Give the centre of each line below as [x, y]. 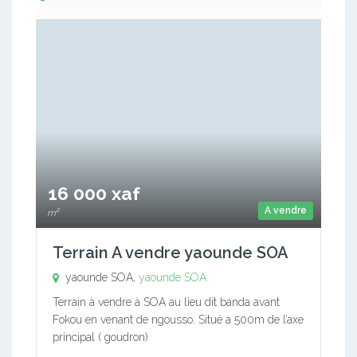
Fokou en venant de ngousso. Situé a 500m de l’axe [178, 320]
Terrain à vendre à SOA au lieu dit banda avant [166, 302]
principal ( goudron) [100, 337]
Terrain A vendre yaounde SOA [171, 253]
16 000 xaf [94, 193]
